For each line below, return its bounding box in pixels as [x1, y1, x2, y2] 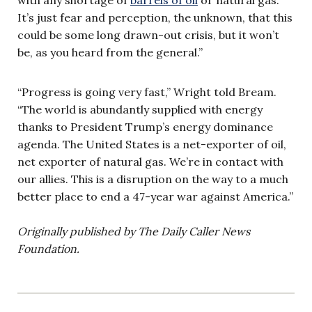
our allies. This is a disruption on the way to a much [17, 171, 288, 186]
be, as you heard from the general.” [17, 45, 203, 59]
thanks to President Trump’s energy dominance [17, 119, 273, 134]
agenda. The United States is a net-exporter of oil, [17, 136, 286, 151]
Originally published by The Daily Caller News [17, 224, 250, 238]
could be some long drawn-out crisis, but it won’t [17, 27, 279, 42]
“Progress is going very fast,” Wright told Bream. [17, 84, 276, 99]
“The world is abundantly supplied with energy [17, 102, 263, 116]
